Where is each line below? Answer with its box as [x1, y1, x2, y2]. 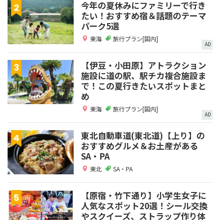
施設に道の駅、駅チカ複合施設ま [81, 69, 206, 82]
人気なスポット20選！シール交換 [81, 199, 208, 212]
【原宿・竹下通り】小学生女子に [81, 189, 206, 201]
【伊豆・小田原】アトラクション [81, 58, 206, 71]
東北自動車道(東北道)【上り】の [81, 129, 205, 141]
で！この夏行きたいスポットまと [81, 79, 206, 92]
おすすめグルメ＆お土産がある [81, 139, 198, 152]
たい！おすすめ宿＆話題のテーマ [81, 9, 206, 22]
